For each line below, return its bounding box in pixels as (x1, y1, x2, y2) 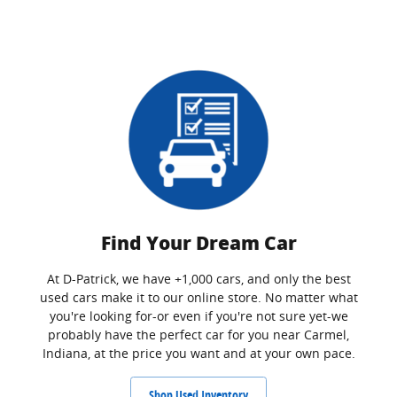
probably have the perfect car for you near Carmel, (48, 326, 349, 343)
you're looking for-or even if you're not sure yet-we (49, 307, 348, 324)
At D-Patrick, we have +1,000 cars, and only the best (46, 270, 351, 287)
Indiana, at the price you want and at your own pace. (42, 345, 355, 362)
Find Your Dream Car (100, 232, 297, 254)
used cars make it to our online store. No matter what (39, 289, 358, 306)
